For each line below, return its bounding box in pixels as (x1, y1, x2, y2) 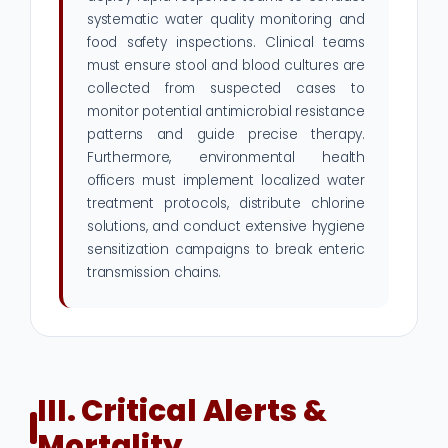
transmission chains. (87, 263, 222, 283)
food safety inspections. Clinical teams (87, 33, 365, 53)
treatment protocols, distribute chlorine (87, 194, 365, 214)
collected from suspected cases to (87, 79, 365, 99)
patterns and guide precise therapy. (87, 125, 365, 145)
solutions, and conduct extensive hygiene (87, 217, 365, 237)
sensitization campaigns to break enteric (87, 240, 365, 260)
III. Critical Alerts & (36, 390, 327, 432)
